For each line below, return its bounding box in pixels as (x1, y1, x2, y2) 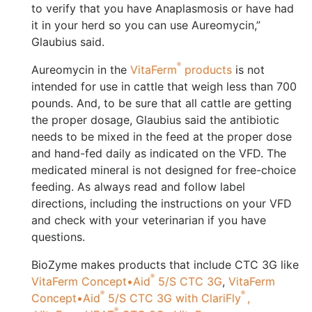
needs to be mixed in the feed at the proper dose (31, 130, 292, 144)
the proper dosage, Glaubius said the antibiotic (31, 113, 279, 127)
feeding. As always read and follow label (31, 180, 245, 194)
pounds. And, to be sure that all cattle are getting (31, 96, 292, 111)
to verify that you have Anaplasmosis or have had (31, 1, 294, 16)
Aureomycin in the (31, 63, 127, 77)
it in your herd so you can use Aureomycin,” (31, 18, 260, 33)
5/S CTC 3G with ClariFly (104, 291, 241, 306)
